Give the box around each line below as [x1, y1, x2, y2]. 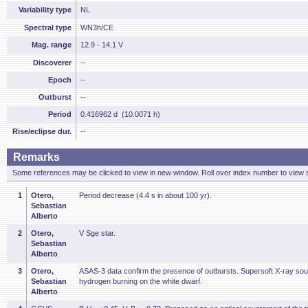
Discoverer [33, 58, 71, 67]
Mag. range [32, 41, 71, 49]
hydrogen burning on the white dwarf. [79, 277, 202, 285]
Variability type [19, 5, 71, 14]
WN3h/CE [80, 23, 113, 32]
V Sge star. [79, 229, 115, 237]
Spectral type [24, 23, 71, 32]
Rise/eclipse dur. [12, 127, 71, 135]
